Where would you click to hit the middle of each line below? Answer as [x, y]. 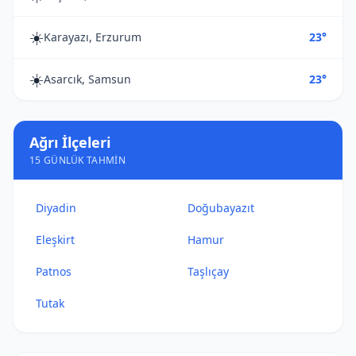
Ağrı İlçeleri [70, 142]
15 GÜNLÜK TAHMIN [77, 160]
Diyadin [56, 208]
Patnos [54, 271]
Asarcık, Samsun [87, 79]
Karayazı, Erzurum [93, 37]
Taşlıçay [208, 271]
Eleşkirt [55, 240]
